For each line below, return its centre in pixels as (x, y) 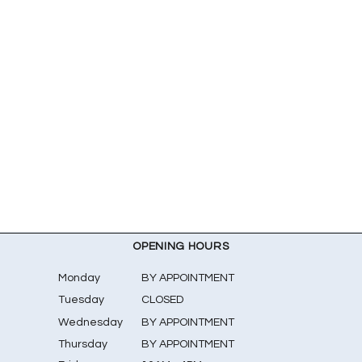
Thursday (83, 344)
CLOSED (163, 300)
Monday (80, 278)
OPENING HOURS (181, 246)
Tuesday (82, 300)
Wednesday (91, 322)
